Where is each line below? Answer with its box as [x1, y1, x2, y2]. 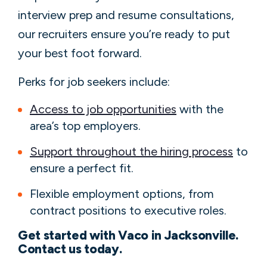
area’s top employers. [30, 118, 141, 133]
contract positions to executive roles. [30, 203, 226, 218]
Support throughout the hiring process [30, 144, 233, 159]
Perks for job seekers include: [18, 74, 170, 89]
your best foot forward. [18, 45, 142, 60]
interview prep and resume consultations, [18, 7, 234, 22]
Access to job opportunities [30, 101, 176, 116]
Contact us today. [18, 241, 122, 256]
